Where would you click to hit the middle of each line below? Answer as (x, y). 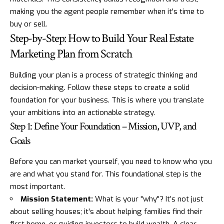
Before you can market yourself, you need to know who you (111, 162)
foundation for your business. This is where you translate (107, 100)
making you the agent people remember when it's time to (107, 11)
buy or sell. (28, 24)
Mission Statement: (57, 199)
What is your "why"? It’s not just (148, 199)
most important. (37, 187)
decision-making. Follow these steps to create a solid (100, 88)
